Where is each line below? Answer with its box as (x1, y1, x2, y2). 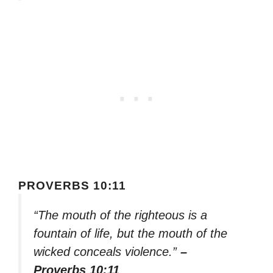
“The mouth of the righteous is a (34, 208, 207, 222)
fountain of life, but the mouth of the (34, 226, 227, 240)
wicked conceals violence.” (34, 244, 180, 258)
